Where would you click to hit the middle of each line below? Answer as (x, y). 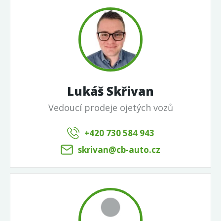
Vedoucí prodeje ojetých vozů (110, 108)
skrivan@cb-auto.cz (119, 150)
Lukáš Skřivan (110, 91)
